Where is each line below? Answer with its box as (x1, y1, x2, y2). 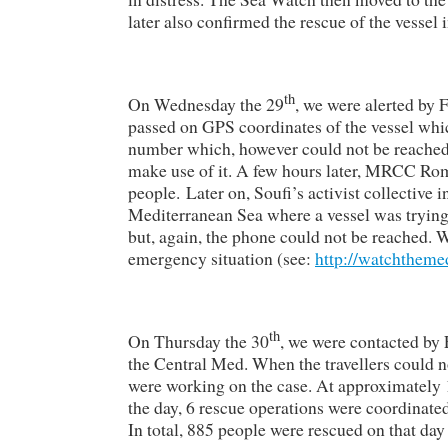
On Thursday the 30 (128, 328, 269, 353)
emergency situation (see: (128, 245, 315, 270)
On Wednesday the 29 (128, 91, 284, 116)
